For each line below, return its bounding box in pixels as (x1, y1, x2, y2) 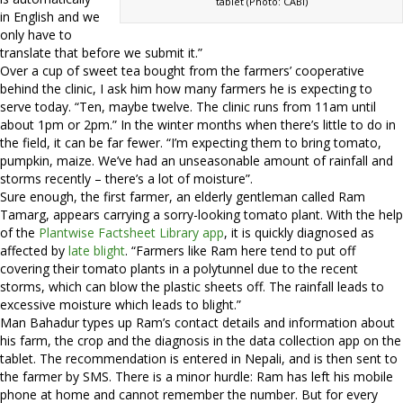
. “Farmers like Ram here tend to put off (125, 242, 355, 259)
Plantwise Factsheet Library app (39, 224, 224, 241)
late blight (68, 242, 125, 259)
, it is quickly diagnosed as (224, 224, 374, 241)
